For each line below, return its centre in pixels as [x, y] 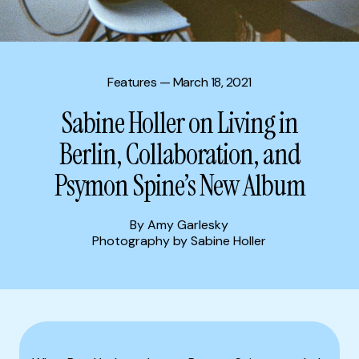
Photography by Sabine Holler [179, 241]
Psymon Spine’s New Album [179, 186]
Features [132, 82]
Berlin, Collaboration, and [179, 154]
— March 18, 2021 [204, 82]
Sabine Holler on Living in [179, 123]
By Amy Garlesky [179, 225]
